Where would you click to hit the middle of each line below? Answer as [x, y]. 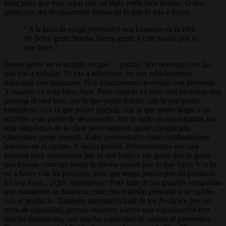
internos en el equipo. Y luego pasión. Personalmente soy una [101, 146]
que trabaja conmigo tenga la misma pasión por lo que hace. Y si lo [110, 164]
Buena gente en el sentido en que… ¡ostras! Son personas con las [107, 65]
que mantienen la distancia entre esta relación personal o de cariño [108, 192]
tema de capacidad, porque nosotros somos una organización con [107, 210]
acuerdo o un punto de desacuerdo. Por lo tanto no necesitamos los [110, 119]
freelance [173, 201]
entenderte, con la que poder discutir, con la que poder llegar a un [107, 110]
